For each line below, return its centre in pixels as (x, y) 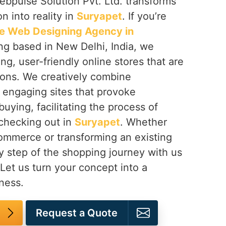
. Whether (144, 122)
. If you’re (144, 16)
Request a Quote (77, 213)
